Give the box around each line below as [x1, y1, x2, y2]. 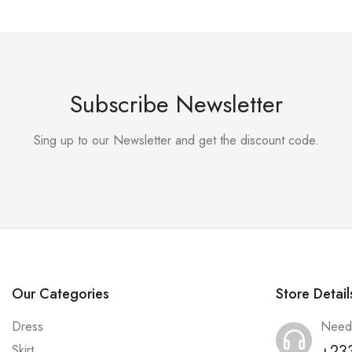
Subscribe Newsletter [69, 86, 283, 121]
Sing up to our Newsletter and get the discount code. [33, 130, 319, 149]
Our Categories [12, 283, 109, 304]
